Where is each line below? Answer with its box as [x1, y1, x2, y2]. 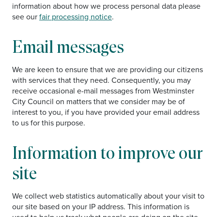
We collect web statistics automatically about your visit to [12, 190, 204, 201]
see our [12, 11, 39, 22]
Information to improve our [12, 143, 203, 162]
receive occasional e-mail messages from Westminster [12, 85, 194, 96]
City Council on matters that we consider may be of [12, 96, 185, 107]
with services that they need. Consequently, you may [12, 75, 191, 85]
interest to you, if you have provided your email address [12, 107, 200, 117]
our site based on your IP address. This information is [12, 201, 189, 212]
